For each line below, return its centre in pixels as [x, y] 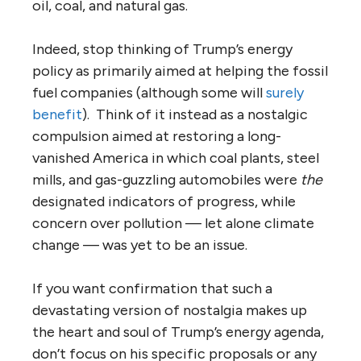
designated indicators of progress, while [164, 201]
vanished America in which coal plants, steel [176, 158]
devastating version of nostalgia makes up [170, 310]
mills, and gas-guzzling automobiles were [166, 179]
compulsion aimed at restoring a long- [157, 136]
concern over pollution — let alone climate [173, 223]
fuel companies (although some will [149, 92]
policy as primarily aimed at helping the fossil [180, 71]
